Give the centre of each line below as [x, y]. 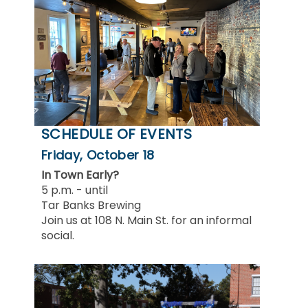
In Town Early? [80, 175]
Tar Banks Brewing [91, 205]
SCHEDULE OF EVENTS [117, 134]
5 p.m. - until [75, 190]
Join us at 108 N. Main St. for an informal [146, 220]
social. [58, 235]
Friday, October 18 [98, 155]
